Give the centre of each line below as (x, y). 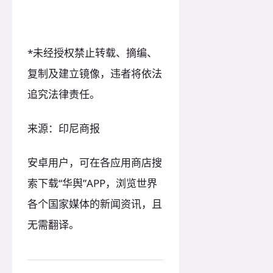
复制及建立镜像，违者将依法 (95, 73)
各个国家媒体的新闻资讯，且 (95, 204)
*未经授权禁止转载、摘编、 (92, 52)
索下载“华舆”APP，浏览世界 (92, 183)
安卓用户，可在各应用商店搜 (95, 162)
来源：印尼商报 (64, 128)
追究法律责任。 (64, 94)
